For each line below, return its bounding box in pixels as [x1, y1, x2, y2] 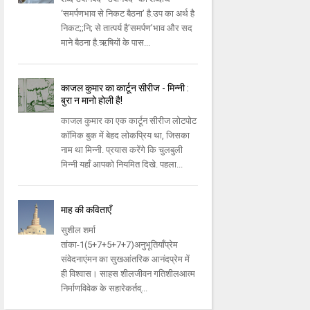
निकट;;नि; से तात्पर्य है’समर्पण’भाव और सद [61, 23, 193, 34]
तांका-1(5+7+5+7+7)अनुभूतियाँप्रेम [61, 239, 179, 250]
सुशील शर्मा [61, 225, 96, 236]
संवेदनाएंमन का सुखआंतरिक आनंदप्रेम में [61, 254, 190, 265]
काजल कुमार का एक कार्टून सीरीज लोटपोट [61, 116, 197, 127]
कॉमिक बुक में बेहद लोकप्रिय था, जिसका [61, 130, 190, 141]
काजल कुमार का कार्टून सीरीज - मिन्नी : [61, 82, 190, 94]
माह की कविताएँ [61, 204, 112, 216]
